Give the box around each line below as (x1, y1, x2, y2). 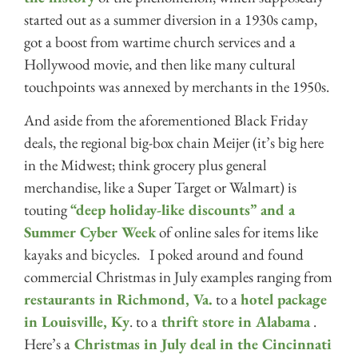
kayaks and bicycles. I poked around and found (24, 245, 304, 265)
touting (24, 200, 70, 221)
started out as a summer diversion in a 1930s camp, (24, 9, 317, 30)
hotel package (241, 289, 327, 310)
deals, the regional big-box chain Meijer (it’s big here (24, 133, 324, 153)
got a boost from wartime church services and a (24, 31, 296, 52)
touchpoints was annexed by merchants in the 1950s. (24, 76, 329, 97)
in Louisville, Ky (24, 312, 129, 332)
